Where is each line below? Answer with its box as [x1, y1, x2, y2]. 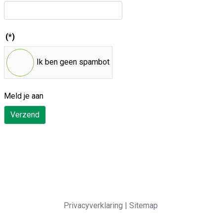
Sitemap [129, 201, 158, 211]
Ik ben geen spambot [37, 57, 110, 67]
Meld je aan [4, 91, 43, 101]
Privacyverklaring [63, 201, 125, 211]
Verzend [10, 110, 39, 120]
